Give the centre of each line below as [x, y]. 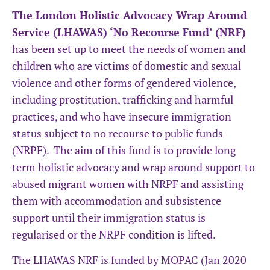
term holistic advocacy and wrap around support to [133, 167]
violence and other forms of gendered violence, [124, 82]
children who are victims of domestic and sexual [127, 65]
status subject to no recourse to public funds [118, 133]
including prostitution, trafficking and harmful [123, 99]
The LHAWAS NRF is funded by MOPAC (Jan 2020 [129, 260]
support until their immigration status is [109, 217]
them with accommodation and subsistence [117, 200]
